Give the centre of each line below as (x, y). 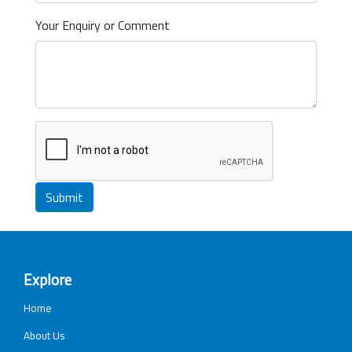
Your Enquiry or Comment (103, 25)
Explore (48, 279)
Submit (64, 197)
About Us (44, 335)
